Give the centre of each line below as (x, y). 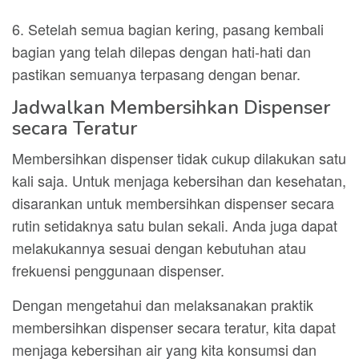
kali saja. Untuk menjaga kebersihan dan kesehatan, (179, 180)
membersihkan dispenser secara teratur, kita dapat (174, 327)
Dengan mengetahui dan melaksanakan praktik (163, 305)
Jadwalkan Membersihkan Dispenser (171, 107)
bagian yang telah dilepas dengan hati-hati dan (161, 51)
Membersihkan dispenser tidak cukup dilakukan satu (179, 158)
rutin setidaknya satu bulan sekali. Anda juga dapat (175, 225)
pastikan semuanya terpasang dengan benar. (156, 74)
